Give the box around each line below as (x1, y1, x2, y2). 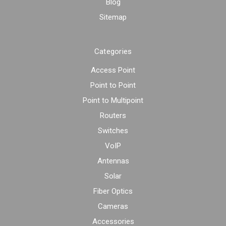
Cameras (98, 202, 128, 211)
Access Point (91, 66, 135, 75)
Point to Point (90, 81, 136, 90)
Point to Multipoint (83, 96, 143, 105)
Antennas (97, 156, 129, 166)
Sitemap (99, 13, 127, 22)
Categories (94, 47, 132, 56)
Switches (98, 126, 128, 136)
